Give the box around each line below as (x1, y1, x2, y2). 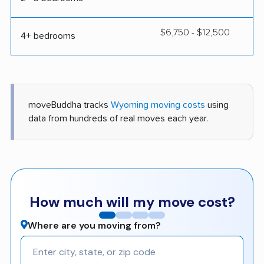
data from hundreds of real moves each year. (28, 113, 208, 123)
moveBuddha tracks (28, 100, 111, 110)
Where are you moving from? (28, 219, 161, 232)
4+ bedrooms (21, 31, 75, 41)
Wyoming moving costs (111, 100, 205, 110)
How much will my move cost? (29, 192, 235, 211)
